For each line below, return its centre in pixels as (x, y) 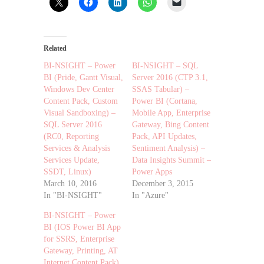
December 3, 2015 (163, 184)
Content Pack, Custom (81, 101)
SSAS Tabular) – (161, 90)
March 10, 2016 (70, 184)
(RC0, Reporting (71, 137)
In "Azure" (150, 196)
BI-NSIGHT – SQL (165, 66)
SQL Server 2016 (73, 125)
